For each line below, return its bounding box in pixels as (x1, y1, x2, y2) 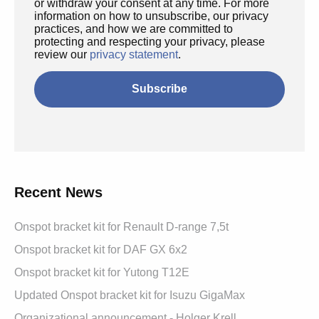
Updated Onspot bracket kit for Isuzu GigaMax (14, 288, 245, 301)
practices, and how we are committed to (34, 22, 233, 35)
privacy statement (90, 48, 178, 61)
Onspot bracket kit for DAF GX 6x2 (14, 243, 187, 256)
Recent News (14, 184, 103, 200)
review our (34, 48, 90, 61)
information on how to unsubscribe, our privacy (34, 9, 268, 22)
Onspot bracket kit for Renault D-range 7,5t (14, 220, 229, 233)
